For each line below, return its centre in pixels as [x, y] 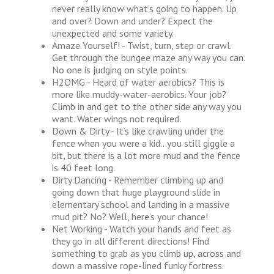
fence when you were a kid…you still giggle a [143, 143]
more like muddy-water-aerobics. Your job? [139, 94]
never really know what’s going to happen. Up [144, 8]
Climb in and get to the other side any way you [147, 106]
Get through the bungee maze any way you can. [148, 57]
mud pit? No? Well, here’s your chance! [130, 216]
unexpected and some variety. [113, 33]
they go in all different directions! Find [131, 241]
